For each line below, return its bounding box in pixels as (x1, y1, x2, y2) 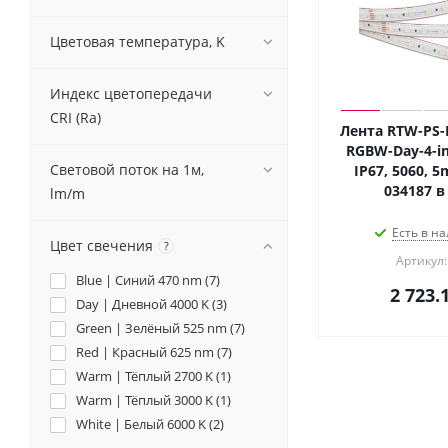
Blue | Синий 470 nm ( (76, 271, 209, 289)
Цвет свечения (50, 236, 153, 255)
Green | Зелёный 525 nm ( (76, 319, 234, 337)
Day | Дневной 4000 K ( (76, 295, 216, 313)
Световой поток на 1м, (50, 160, 204, 179)
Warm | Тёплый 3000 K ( (76, 391, 220, 409)
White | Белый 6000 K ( (76, 415, 213, 433)
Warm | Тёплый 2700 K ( (76, 367, 220, 385)
